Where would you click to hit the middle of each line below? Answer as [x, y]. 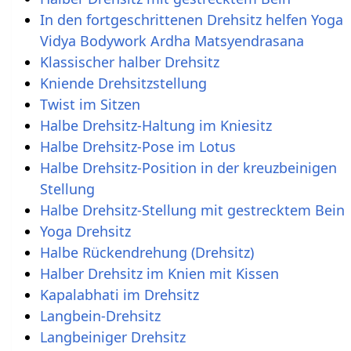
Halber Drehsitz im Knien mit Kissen [159, 273]
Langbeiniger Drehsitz [112, 337]
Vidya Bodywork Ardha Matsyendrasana [172, 40]
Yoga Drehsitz [85, 231]
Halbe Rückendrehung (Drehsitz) [147, 252]
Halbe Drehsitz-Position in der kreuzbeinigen [188, 167]
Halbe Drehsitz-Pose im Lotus [138, 146]
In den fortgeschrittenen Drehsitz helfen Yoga [191, 19]
